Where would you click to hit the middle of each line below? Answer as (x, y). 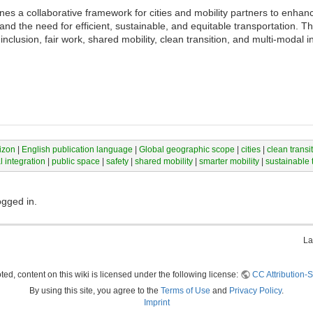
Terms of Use (185, 291)
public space (75, 161)
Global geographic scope (187, 149)
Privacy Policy (255, 291)
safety (117, 161)
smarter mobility (229, 161)
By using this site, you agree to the (95, 291)
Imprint (156, 303)
